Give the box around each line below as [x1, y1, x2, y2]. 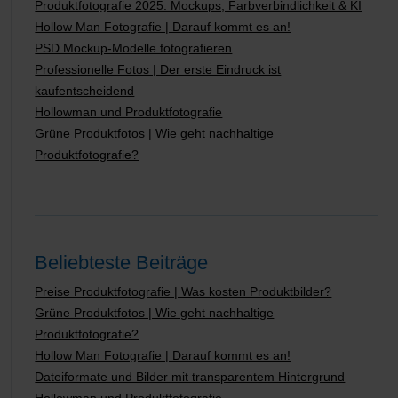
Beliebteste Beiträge [35, 251, 209, 275]
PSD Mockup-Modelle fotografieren [35, 41, 233, 56]
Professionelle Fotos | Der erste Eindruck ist [35, 62, 282, 77]
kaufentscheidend [35, 84, 135, 99]
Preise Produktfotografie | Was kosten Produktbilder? [35, 284, 332, 299]
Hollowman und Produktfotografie [35, 105, 223, 120]
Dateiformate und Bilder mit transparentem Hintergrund [35, 370, 346, 385]
